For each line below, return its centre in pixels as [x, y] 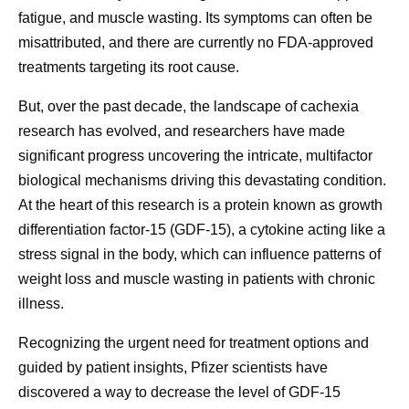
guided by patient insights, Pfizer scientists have [173, 367]
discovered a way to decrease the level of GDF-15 [179, 392]
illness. [41, 303]
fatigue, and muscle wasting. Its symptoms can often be [195, 17]
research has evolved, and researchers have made [182, 131]
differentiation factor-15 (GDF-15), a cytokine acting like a [202, 229]
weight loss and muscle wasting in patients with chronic [197, 278]
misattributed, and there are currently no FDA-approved [196, 42]
